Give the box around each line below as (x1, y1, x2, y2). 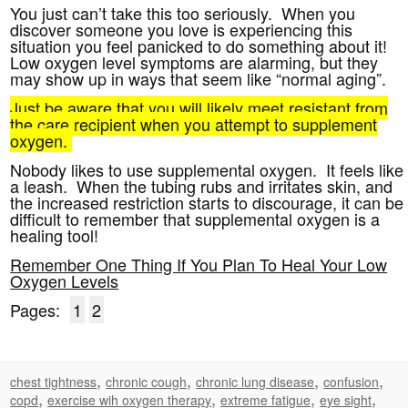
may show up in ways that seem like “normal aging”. (10, 66, 387, 90)
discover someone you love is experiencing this (10, 17, 353, 41)
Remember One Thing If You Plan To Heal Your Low (10, 252, 388, 276)
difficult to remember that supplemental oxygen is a (10, 207, 381, 230)
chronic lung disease (196, 372, 315, 391)
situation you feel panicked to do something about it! (10, 34, 393, 57)
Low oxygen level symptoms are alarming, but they (10, 50, 379, 74)
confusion (323, 372, 380, 391)
